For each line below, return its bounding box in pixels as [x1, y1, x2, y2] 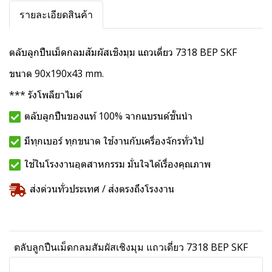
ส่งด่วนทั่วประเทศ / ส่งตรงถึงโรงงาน [30, 182, 174, 196]
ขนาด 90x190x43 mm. [9, 67, 104, 80]
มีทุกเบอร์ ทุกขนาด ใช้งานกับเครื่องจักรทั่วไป [24, 134, 204, 148]
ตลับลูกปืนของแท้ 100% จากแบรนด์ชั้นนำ [24, 109, 195, 123]
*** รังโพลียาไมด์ [9, 88, 82, 101]
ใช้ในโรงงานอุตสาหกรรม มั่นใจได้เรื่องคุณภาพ [24, 157, 211, 171]
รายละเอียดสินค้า [19, 8, 93, 21]
